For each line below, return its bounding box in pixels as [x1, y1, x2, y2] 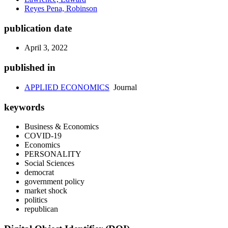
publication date [4, 22, 72, 34]
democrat [24, 168, 54, 177]
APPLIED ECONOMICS [24, 82, 109, 92]
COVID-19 [24, 131, 62, 140]
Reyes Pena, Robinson [24, 4, 97, 13]
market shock [24, 186, 67, 195]
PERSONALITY [24, 150, 81, 159]
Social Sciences [24, 159, 74, 168]
